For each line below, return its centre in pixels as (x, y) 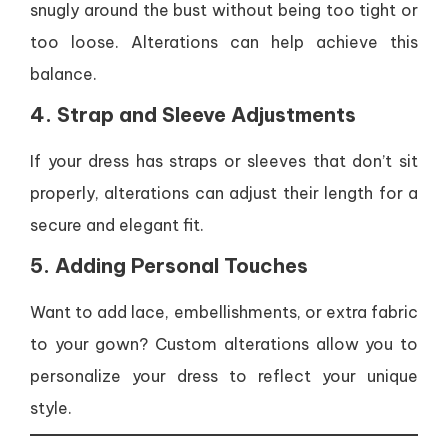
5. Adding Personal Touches (169, 265)
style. (51, 408)
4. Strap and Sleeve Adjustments (193, 114)
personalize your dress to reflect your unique (224, 376)
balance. (63, 74)
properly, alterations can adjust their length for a (224, 193)
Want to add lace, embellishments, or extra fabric (224, 312)
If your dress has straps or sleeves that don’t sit (224, 161)
